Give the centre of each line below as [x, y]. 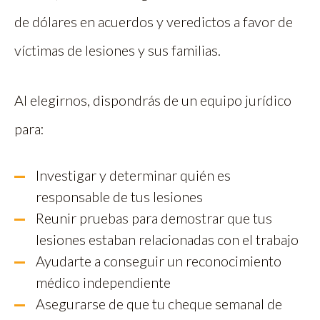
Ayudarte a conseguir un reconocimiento [159, 261]
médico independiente [103, 282]
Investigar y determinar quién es [133, 175]
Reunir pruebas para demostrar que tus [154, 218]
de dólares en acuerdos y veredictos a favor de [154, 22]
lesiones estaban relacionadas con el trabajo [167, 240]
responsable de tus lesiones [119, 197]
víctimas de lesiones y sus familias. [117, 50]
